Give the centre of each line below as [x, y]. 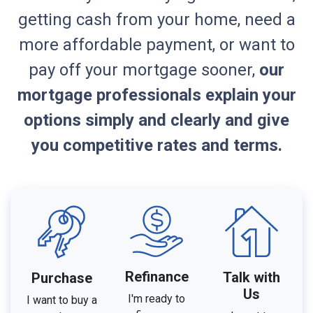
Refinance [156, 276]
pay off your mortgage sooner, [144, 70]
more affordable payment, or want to [156, 44]
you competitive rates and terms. [156, 145]
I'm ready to [156, 298]
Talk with [252, 277]
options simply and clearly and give [156, 120]
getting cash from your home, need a [156, 19]
